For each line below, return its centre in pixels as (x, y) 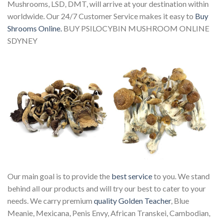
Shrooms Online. (35, 28)
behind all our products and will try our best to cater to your (107, 189)
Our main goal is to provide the (59, 176)
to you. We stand (181, 176)
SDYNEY (22, 41)
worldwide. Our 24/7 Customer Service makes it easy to (101, 16)
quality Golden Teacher (132, 201)
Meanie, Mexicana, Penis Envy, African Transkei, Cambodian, (109, 213)
